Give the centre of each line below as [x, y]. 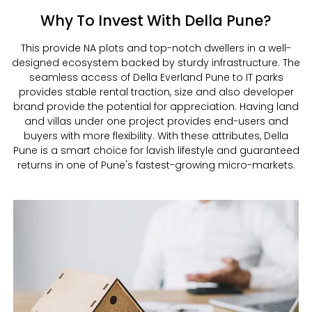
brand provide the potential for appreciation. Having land [156, 107]
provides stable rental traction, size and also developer [156, 92]
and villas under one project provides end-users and [156, 122]
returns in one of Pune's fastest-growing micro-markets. [156, 165]
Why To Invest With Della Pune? [156, 21]
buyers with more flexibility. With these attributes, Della [156, 136]
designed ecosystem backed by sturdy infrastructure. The [156, 63]
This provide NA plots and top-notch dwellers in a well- [156, 48]
